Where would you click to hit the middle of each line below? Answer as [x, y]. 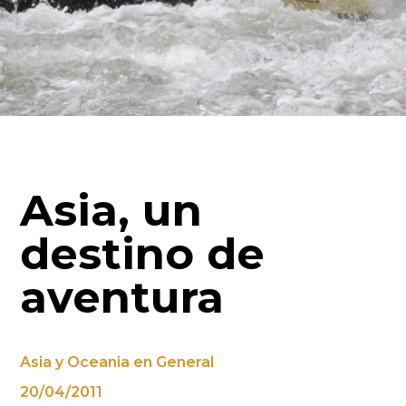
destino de [143, 254]
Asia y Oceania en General [117, 362]
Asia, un [111, 210]
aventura [122, 297]
